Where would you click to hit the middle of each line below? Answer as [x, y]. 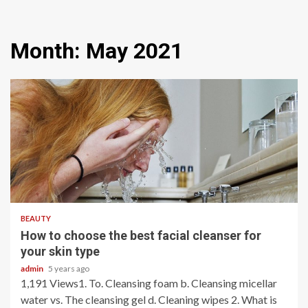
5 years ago [69, 268]
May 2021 [134, 51]
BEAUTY [36, 218]
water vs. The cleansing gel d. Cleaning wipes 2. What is [149, 299]
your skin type [60, 251]
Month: [48, 51]
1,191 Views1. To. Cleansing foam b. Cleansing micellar [149, 283]
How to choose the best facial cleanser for [141, 235]
